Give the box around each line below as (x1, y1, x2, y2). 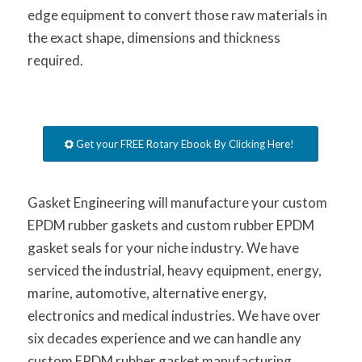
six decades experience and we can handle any (27, 330, 301, 347)
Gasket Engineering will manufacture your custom (27, 194, 327, 212)
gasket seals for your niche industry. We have (27, 239, 299, 257)
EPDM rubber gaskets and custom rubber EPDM (27, 217, 314, 234)
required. (27, 51, 83, 69)
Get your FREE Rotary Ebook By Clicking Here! (76, 137, 295, 151)
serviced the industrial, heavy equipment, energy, (27, 262, 322, 280)
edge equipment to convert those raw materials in (27, 6, 327, 23)
